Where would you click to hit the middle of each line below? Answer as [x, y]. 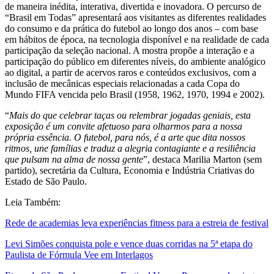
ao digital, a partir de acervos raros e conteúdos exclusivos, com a [131, 73]
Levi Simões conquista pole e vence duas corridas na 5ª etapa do [129, 244]
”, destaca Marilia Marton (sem [202, 160]
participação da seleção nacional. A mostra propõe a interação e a [130, 51]
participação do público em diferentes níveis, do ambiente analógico [135, 62]
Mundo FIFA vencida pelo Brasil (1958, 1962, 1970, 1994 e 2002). [135, 95]
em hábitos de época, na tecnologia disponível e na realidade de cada [137, 40]
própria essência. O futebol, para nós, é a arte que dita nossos [125, 138]
